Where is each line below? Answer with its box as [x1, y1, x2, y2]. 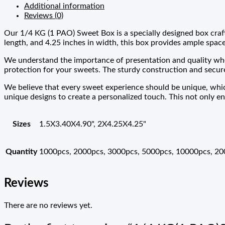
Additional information [24, 2, 104, 11]
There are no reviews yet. [4, 201, 92, 209]
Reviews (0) [24, 12, 63, 20]
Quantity [6, 148, 37, 156]
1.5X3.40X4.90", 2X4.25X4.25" [39, 120, 146, 129]
